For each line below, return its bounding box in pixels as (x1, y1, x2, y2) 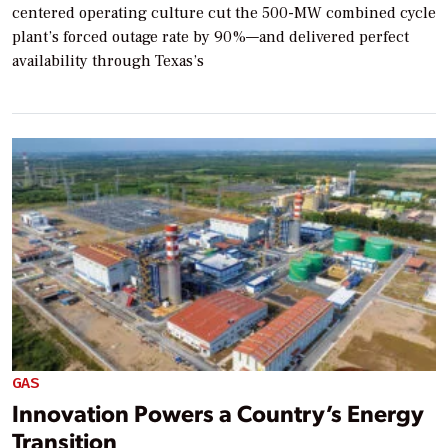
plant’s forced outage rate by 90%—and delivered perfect (12, 27, 409, 47)
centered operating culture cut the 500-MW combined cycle (12, 3, 436, 23)
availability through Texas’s (12, 51, 204, 71)
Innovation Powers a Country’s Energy (12, 396, 424, 428)
